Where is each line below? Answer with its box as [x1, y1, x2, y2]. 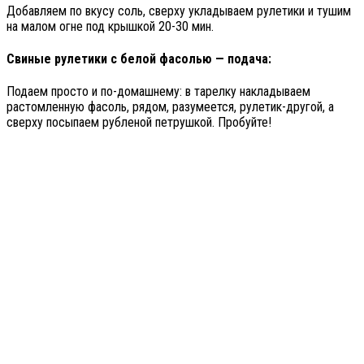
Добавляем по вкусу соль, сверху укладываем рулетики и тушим [6, 2, 351, 19]
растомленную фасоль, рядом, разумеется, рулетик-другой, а [6, 99, 334, 115]
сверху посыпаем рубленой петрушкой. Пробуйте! [6, 115, 271, 131]
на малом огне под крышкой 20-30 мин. [6, 18, 214, 34]
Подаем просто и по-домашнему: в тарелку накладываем [6, 84, 310, 100]
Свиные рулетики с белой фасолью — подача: [6, 50, 271, 67]
